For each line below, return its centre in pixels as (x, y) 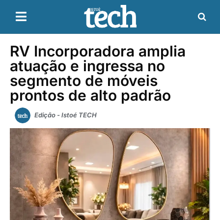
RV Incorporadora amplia (98, 51)
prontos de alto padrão (90, 95)
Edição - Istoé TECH (66, 115)
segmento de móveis (84, 80)
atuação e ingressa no (87, 66)
